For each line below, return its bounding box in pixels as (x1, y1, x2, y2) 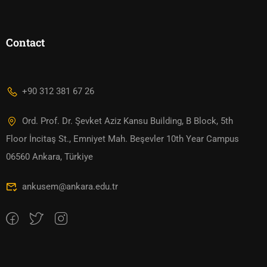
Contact (6, 35, 45, 49)
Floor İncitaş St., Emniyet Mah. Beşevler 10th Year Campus (6, 133, 239, 144)
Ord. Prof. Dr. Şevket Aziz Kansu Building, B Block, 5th (22, 116, 233, 126)
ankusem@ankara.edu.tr (22, 181, 118, 192)
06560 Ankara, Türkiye (6, 151, 93, 162)
